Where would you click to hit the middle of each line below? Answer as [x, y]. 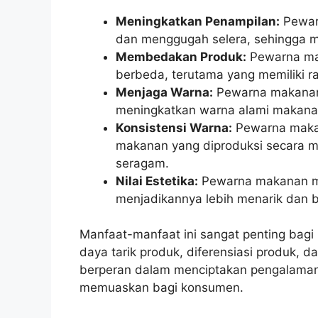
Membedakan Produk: [181, 56]
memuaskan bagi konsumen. [161, 287]
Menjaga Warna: [164, 92]
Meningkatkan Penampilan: [198, 21]
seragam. [142, 163]
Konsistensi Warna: [174, 127]
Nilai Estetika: [157, 181]
